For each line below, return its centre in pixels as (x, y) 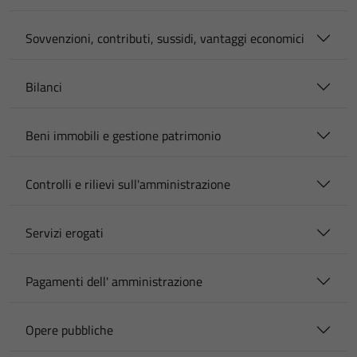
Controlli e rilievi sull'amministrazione (128, 184)
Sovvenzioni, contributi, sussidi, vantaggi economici (165, 38)
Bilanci (44, 87)
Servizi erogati (65, 233)
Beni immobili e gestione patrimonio (123, 135)
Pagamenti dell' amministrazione (114, 281)
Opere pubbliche (69, 330)
